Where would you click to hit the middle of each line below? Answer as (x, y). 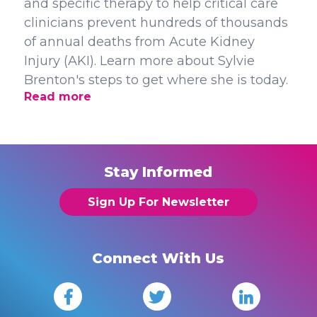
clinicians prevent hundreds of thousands (156, 23)
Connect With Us (158, 258)
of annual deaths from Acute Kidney (139, 42)
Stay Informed (158, 172)
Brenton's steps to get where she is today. (156, 80)
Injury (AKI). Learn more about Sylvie (139, 61)
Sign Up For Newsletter (158, 202)
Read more (57, 97)
